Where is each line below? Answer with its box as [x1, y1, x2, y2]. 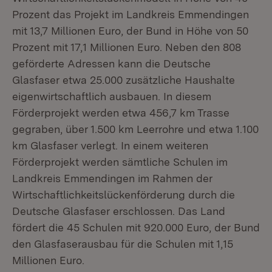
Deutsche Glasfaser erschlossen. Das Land [12, 205, 225, 217]
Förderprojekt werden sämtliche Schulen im [12, 155, 228, 168]
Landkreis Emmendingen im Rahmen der [12, 172, 212, 185]
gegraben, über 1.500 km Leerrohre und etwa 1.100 [12, 123, 259, 135]
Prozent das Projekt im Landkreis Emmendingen [12, 8, 249, 21]
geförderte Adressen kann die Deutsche [12, 57, 211, 70]
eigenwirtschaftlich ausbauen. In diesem [12, 90, 211, 103]
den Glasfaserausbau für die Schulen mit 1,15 [12, 237, 233, 250]
